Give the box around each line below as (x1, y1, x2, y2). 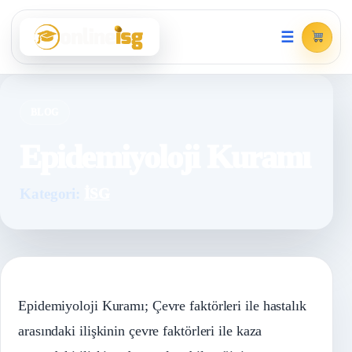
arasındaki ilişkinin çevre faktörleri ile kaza (18, 323, 262, 339)
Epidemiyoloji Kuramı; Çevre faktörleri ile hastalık (18, 298, 306, 313)
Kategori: (20, 186, 84, 202)
